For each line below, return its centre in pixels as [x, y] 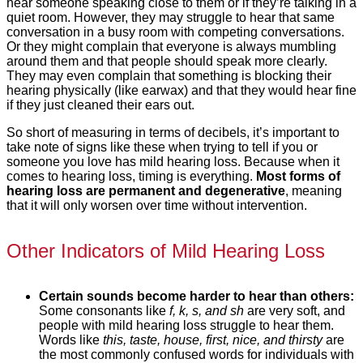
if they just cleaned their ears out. [100, 105]
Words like [71, 340]
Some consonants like [104, 310]
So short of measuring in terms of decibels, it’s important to [173, 132]
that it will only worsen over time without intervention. [157, 205]
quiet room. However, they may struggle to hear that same [171, 17]
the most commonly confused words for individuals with [196, 354]
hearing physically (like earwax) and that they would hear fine [181, 90]
